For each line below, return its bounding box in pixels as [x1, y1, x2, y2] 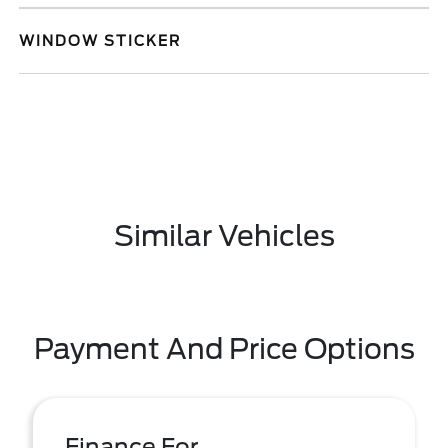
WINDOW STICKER [19, 33, 182, 49]
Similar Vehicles [113, 219, 335, 253]
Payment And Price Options [33, 332, 415, 366]
